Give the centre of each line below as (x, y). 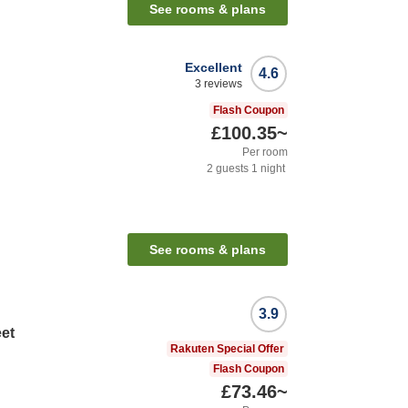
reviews (222, 84)
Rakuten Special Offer (227, 349)
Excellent (214, 68)
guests (231, 169)
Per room (265, 153)
